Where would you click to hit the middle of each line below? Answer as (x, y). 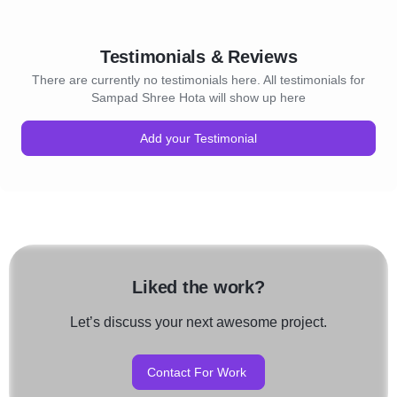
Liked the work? (198, 287)
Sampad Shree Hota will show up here (198, 97)
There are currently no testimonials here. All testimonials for (198, 80)
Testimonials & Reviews (198, 57)
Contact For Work (197, 372)
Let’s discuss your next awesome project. (198, 322)
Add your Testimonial (198, 138)
